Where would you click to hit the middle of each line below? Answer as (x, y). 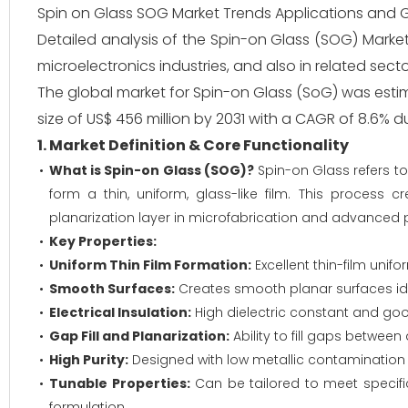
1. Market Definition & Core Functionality (193, 145)
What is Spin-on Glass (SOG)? (152, 170)
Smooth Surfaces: (112, 289)
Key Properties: (103, 241)
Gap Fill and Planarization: (139, 336)
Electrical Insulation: (120, 312)
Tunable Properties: (120, 383)
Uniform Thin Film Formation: (150, 265)
